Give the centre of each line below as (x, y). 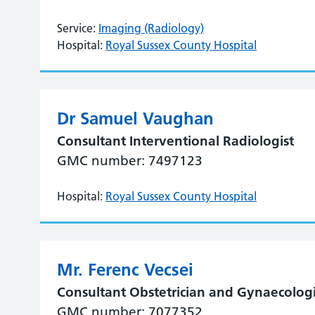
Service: (77, 28)
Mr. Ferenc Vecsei (126, 270)
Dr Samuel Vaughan (136, 118)
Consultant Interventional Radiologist (176, 141)
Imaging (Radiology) (152, 28)
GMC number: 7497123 (130, 161)
